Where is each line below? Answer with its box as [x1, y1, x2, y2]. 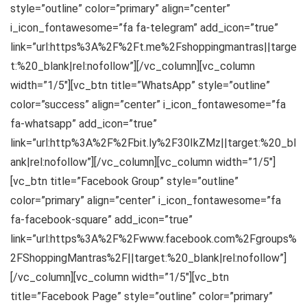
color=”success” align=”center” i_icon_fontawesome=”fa [10, 98, 286, 112]
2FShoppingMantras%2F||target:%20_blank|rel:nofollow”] [10, 251, 286, 265]
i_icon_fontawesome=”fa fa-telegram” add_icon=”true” [10, 21, 278, 35]
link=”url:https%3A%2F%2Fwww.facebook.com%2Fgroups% [10, 232, 297, 246]
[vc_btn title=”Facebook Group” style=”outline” [10, 175, 238, 188]
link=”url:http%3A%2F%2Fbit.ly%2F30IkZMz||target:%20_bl [10, 136, 296, 150]
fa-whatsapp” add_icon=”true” [10, 117, 157, 131]
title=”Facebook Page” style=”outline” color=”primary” [10, 290, 273, 304]
